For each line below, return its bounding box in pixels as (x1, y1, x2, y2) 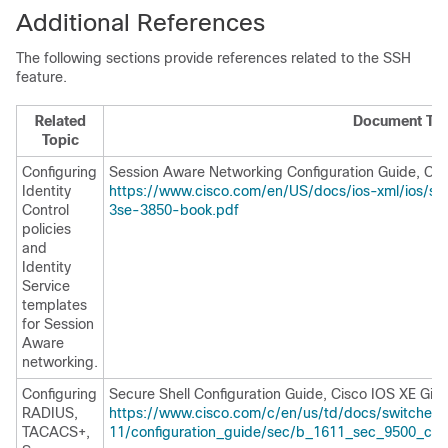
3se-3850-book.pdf (109, 202, 239, 218)
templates (22, 297, 87, 313)
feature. (16, 69, 67, 85)
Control (22, 202, 69, 218)
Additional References (16, 9, 265, 36)
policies (22, 221, 71, 237)
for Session (22, 316, 94, 332)
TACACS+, (22, 424, 90, 440)
